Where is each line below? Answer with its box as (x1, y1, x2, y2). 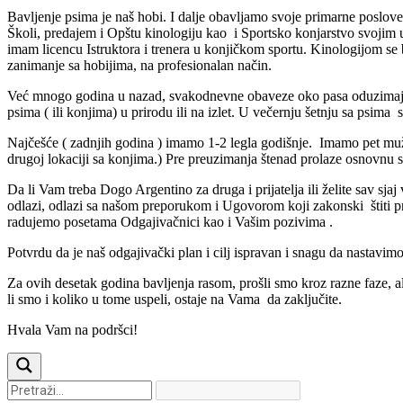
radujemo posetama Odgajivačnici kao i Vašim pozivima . (7, 214, 333, 230)
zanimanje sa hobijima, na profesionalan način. (7, 58, 272, 74)
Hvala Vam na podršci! (7, 322, 138, 338)
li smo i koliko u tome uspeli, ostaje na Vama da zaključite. (7, 291, 342, 308)
